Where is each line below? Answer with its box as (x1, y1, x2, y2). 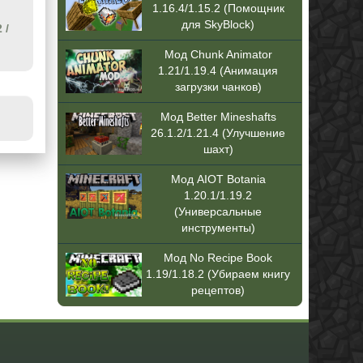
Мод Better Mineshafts (160, 110, 276, 123)
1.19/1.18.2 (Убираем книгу (146, 267, 291, 280)
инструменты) (181, 221, 255, 234)
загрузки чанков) (174, 80, 262, 93)
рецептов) (191, 284, 246, 297)
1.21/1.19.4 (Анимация (158, 64, 279, 77)
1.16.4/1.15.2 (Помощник (152, 2, 284, 15)
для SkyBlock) (181, 18, 255, 31)
